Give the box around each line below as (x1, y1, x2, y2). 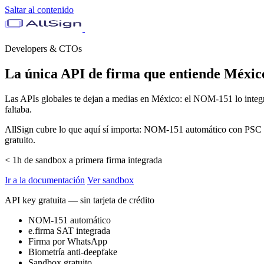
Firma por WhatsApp (28, 236, 107, 246)
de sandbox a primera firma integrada (24, 154, 162, 165)
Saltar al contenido (5, 5, 74, 15)
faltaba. (5, 104, 32, 114)
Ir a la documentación (5, 174, 85, 185)
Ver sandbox (87, 174, 134, 185)
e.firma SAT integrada (28, 225, 110, 236)
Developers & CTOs (5, 44, 82, 54)
